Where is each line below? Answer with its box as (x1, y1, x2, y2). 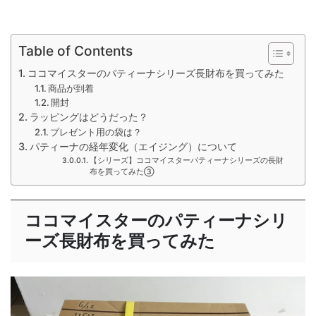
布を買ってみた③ (89, 167, 154, 176)
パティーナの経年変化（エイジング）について (29, 140, 237, 152)
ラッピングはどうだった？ (29, 111, 148, 123)
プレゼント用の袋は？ (50, 126, 142, 138)
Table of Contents (18, 42, 133, 59)
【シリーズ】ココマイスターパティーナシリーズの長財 (89, 156, 284, 165)
